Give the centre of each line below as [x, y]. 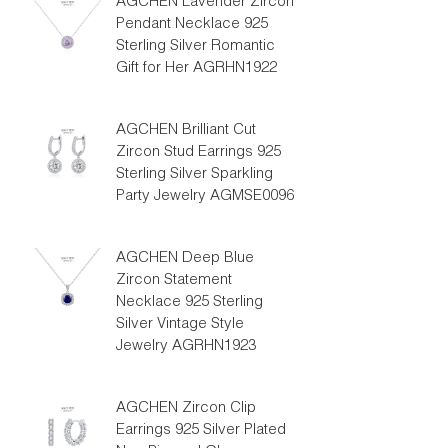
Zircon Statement [173, 280]
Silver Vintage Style [179, 324]
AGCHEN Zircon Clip [185, 408]
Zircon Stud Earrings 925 [198, 152]
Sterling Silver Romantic [195, 46]
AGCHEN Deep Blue [184, 258]
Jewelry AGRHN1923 [185, 346]
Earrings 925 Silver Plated [200, 430]
